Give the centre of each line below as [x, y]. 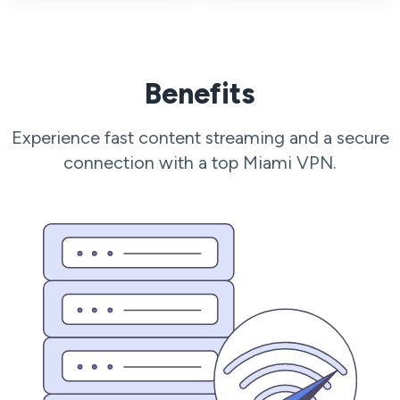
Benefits [200, 94]
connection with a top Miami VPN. [200, 162]
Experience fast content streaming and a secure [200, 137]
